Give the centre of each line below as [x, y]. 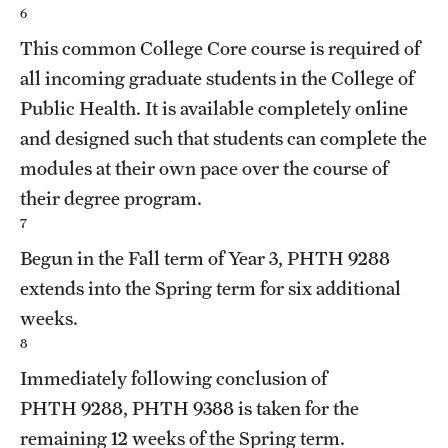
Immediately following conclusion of [173, 377]
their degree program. [111, 197]
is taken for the [296, 407]
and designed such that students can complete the [223, 137]
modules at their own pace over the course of [204, 167]
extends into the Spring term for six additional [210, 287]
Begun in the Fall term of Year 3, [153, 257]
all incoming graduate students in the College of [217, 77]
